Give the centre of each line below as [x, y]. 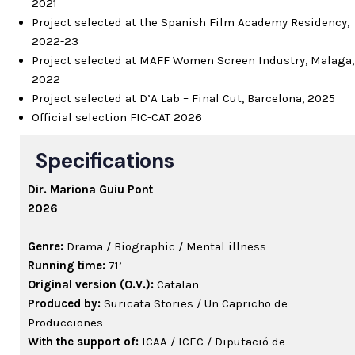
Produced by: [66, 304]
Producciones [65, 323]
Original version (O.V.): [92, 285]
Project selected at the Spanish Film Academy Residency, [191, 23]
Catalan [178, 285]
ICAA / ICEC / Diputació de [212, 342]
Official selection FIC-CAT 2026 [117, 118]
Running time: [68, 266]
